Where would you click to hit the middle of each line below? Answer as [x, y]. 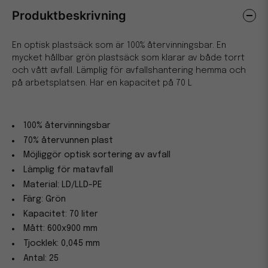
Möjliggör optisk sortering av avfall [97, 155]
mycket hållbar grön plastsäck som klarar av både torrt [128, 58]
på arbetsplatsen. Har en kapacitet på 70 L [102, 83]
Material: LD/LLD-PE [63, 185]
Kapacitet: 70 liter [61, 214]
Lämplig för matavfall [68, 170]
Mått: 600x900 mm [61, 229]
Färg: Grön [45, 200]
